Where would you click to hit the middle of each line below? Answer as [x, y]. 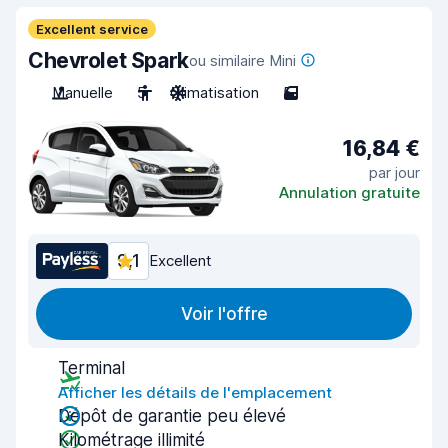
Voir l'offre [224, 314]
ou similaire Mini [242, 60]
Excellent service [92, 29]
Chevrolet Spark [108, 60]
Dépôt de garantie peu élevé [172, 416]
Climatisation [214, 92]
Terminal [91, 368]
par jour [394, 172]
